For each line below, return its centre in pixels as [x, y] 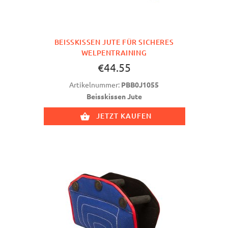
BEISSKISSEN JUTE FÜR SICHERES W [114, 42]
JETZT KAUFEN [124, 116]
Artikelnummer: [95, 85]
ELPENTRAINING [111, 53]
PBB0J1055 [140, 85]
